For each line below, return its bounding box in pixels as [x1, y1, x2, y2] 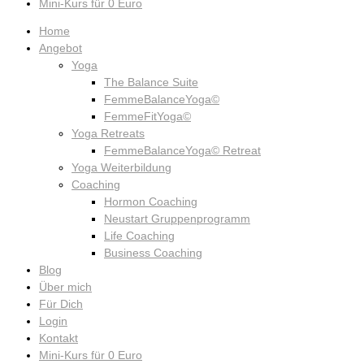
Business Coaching [104, 247, 202, 260]
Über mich [39, 281, 92, 294]
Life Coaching [104, 230, 175, 243]
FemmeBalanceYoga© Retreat [104, 145, 261, 158]
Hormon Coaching [104, 196, 197, 209]
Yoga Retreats [71, 128, 145, 141]
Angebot [39, 42, 82, 55]
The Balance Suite [104, 76, 198, 89]
